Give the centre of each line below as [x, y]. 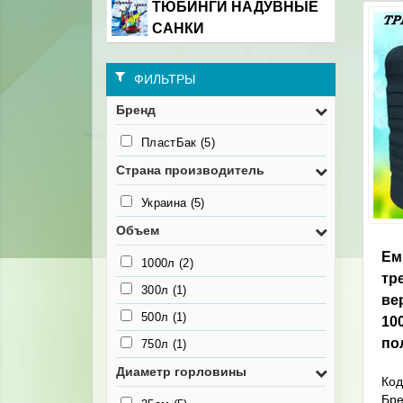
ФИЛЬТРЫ [165, 79]
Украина [166, 203]
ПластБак [171, 143]
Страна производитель [190, 170]
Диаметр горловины [181, 372]
